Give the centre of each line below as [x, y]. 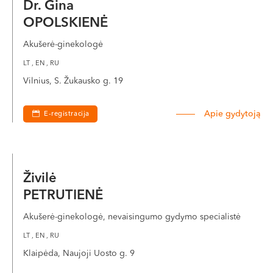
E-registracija [67, 114]
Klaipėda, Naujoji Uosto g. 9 [79, 253]
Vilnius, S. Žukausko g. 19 [73, 81]
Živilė [42, 179]
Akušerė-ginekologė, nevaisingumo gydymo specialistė [132, 217]
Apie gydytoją [232, 114]
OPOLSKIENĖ [66, 23]
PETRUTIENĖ [63, 196]
